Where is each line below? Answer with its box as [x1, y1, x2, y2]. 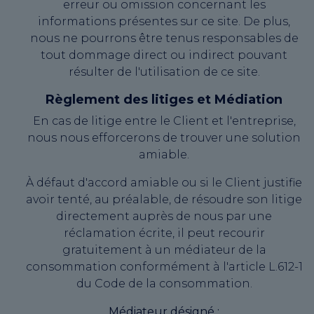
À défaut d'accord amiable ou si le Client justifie [26, 175, 302, 189]
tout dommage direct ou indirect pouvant [41, 48, 287, 62]
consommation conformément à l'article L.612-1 [25, 259, 303, 273]
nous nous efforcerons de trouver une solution [27, 130, 301, 144]
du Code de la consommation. [76, 276, 252, 290]
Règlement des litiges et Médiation [46, 91, 282, 107]
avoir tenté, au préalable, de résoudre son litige [26, 192, 302, 206]
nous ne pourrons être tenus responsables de [29, 31, 299, 45]
